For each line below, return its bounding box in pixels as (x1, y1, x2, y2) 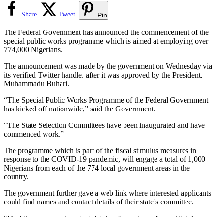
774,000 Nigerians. (4, 45, 62, 54)
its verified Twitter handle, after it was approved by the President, (4, 70, 202, 79)
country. (4, 172, 29, 181)
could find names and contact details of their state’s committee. (4, 197, 194, 206)
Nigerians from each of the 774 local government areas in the (4, 163, 190, 172)
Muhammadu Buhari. (4, 79, 69, 88)
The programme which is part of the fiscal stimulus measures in (4, 146, 196, 155)
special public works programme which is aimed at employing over (4, 36, 208, 45)
